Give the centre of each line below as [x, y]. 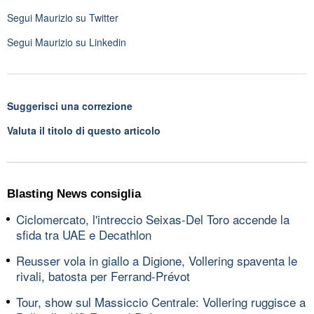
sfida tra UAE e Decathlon [84, 234]
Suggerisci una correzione [70, 105]
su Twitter [96, 17]
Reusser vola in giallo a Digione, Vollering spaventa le [157, 260]
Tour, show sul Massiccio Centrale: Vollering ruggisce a [161, 301]
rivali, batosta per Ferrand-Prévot [103, 275]
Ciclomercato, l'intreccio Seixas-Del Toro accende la [153, 219]
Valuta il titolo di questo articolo [84, 130]
